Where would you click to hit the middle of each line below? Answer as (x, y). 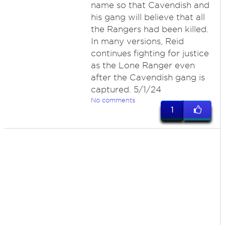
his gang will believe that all (148, 17)
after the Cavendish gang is (148, 77)
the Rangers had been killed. (149, 29)
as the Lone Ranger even (143, 65)
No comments (113, 100)
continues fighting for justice (150, 53)
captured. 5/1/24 (126, 89)
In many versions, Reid (137, 41)
